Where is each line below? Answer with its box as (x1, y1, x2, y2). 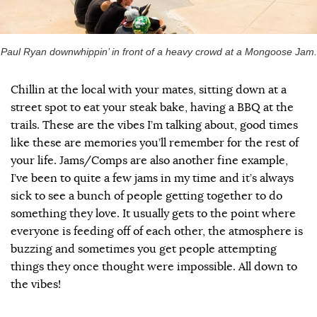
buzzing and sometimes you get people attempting (11, 241, 277, 256)
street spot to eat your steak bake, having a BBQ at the (11, 100, 294, 115)
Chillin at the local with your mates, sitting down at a (11, 82, 287, 97)
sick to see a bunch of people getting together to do (11, 188, 282, 203)
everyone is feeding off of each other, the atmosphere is (11, 224, 303, 238)
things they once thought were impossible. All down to (11, 259, 297, 274)
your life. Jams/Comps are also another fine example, (11, 153, 288, 168)
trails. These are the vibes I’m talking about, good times (11, 117, 298, 132)
